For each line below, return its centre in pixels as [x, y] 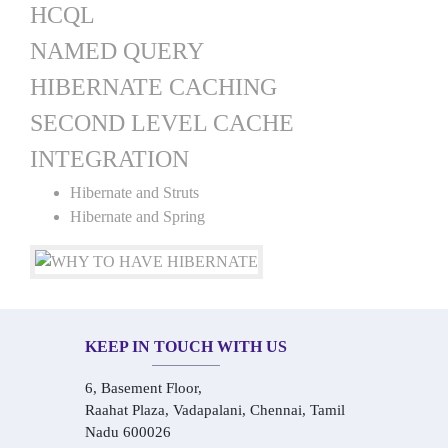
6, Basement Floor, [143, 388]
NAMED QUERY [117, 51]
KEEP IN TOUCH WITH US [186, 346]
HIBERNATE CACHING [153, 87]
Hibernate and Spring [137, 216]
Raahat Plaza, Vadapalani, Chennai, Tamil [215, 410]
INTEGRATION [109, 159]
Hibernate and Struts [134, 192]
